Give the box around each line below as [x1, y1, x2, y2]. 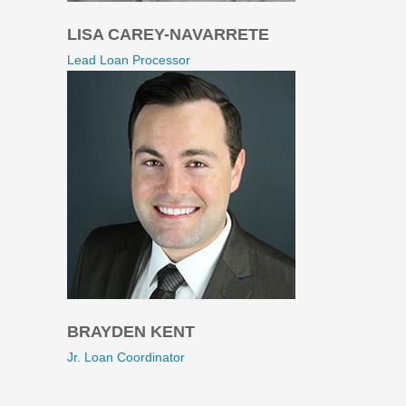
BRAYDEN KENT [67, 323, 195, 341]
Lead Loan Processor [67, 53, 190, 67]
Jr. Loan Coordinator [67, 350, 185, 364]
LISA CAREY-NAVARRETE [67, 25, 269, 43]
